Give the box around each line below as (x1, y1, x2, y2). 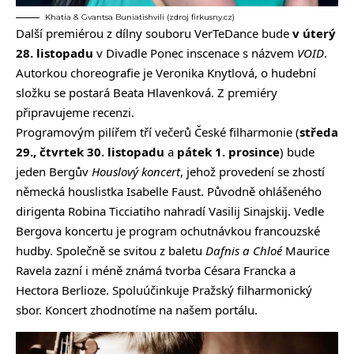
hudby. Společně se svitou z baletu (16, 242, 205, 258)
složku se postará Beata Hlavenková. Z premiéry (16, 84, 277, 100)
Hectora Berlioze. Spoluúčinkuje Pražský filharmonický (16, 281, 312, 298)
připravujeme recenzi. (16, 104, 134, 120)
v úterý (292, 24, 336, 41)
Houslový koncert (92, 163, 180, 179)
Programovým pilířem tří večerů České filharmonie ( (16, 123, 299, 140)
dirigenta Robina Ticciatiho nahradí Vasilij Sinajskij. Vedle (16, 202, 324, 219)
